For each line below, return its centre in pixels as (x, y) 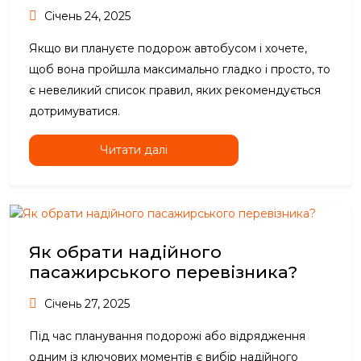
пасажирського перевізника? (163, 272)
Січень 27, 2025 (85, 304)
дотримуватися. (75, 112)
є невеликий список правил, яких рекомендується (175, 91)
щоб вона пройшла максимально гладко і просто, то (180, 70)
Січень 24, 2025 (86, 17)
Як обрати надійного (125, 252)
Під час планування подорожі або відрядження (167, 336)
